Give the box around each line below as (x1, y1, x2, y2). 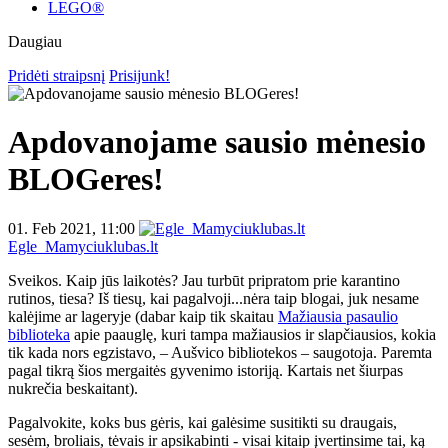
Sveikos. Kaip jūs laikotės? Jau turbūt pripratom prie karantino (8, 271, 400, 289)
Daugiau (8, 33, 62, 50)
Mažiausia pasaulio (278, 307, 398, 325)
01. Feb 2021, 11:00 (8, 219, 135, 237)
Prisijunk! (109, 67, 170, 84)
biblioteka (8, 325, 70, 343)
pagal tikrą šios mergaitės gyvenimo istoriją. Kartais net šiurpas (8, 361, 403, 379)
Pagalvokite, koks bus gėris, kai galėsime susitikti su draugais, (8, 413, 397, 431)
